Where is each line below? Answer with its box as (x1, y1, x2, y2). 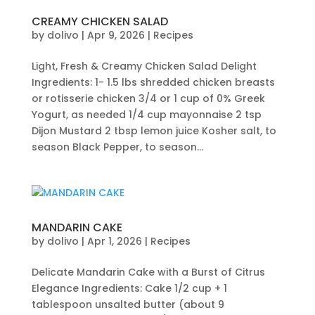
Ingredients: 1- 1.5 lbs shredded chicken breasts (31, 75, 275, 89)
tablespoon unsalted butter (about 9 (31, 297, 224, 311)
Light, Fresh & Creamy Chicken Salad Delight (31, 59, 257, 73)
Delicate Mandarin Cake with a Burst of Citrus (31, 265, 265, 279)
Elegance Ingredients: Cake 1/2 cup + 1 (31, 281, 227, 295)
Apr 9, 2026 (86, 28, 145, 42)
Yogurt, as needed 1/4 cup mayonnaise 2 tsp (31, 108, 262, 122)
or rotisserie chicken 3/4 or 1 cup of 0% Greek (31, 91, 265, 105)
